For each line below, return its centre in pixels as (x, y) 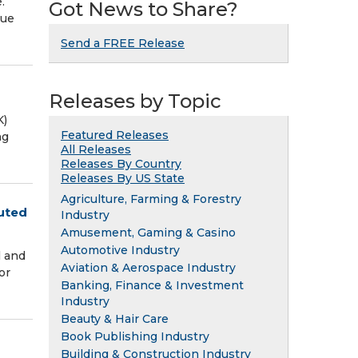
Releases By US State (123, 178)
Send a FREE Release (123, 43)
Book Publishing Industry (135, 336)
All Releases (96, 149)
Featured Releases (115, 135)
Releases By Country (121, 163)
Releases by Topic (135, 101)
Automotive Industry (120, 250)
